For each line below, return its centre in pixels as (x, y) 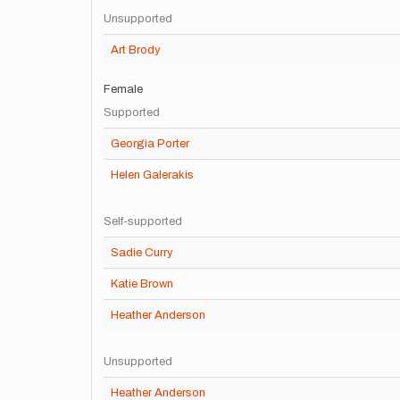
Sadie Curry (142, 253)
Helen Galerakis (152, 175)
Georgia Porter (150, 144)
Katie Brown (142, 284)
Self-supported (143, 221)
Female (123, 89)
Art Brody (136, 50)
